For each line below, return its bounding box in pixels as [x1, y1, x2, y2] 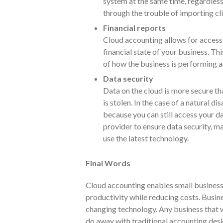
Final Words [86, 158, 130, 168]
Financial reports [103, 22, 166, 32]
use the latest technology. [103, 133, 189, 143]
